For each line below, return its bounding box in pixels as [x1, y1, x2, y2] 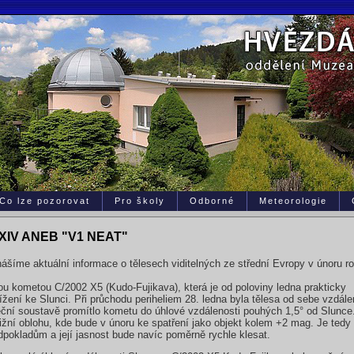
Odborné [190, 196, 235, 205]
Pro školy [115, 196, 165, 205]
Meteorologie [259, 196, 327, 205]
